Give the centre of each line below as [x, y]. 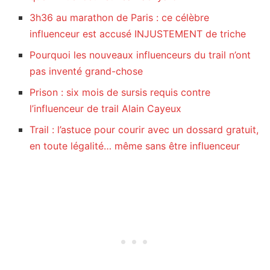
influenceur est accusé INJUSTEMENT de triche [138, 34]
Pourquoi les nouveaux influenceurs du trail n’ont [140, 55]
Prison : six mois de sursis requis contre [120, 93]
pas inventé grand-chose [86, 71]
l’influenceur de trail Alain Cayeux [106, 109]
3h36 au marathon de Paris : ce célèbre [120, 18]
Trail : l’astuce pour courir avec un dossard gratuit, [144, 130]
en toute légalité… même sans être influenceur [135, 146]
